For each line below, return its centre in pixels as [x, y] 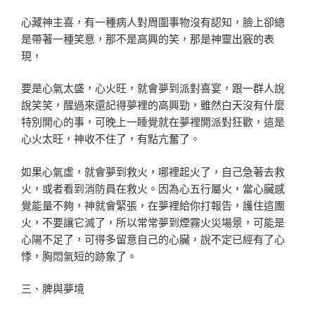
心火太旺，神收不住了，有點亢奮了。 [111, 139]
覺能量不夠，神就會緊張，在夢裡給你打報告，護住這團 [153, 205]
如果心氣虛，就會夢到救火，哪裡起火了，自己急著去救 [153, 171]
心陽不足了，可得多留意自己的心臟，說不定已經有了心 [153, 238]
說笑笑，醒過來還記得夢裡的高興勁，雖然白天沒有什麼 [153, 105]
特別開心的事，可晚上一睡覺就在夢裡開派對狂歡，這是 [153, 122]
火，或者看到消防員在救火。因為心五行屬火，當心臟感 [153, 188]
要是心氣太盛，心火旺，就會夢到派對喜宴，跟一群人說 [153, 88]
